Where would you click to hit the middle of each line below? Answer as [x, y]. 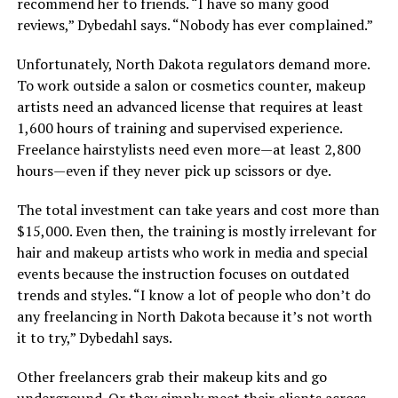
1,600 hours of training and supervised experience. [179, 127]
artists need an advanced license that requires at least [190, 106]
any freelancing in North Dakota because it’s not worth [194, 316]
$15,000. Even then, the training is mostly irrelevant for [196, 231]
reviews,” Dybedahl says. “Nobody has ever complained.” [195, 24]
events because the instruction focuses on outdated [183, 273]
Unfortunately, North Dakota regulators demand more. [193, 64]
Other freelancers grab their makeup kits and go [171, 376]
